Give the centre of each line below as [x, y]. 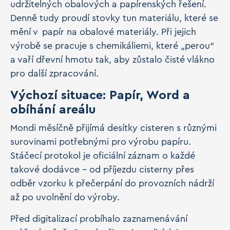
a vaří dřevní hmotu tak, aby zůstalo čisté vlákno [112, 60]
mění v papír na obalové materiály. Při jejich [103, 32]
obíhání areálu [55, 110]
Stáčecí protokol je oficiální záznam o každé [103, 156]
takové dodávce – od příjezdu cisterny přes [102, 169]
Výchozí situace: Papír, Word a [100, 95]
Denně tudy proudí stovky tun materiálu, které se [114, 18]
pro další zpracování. [56, 73]
